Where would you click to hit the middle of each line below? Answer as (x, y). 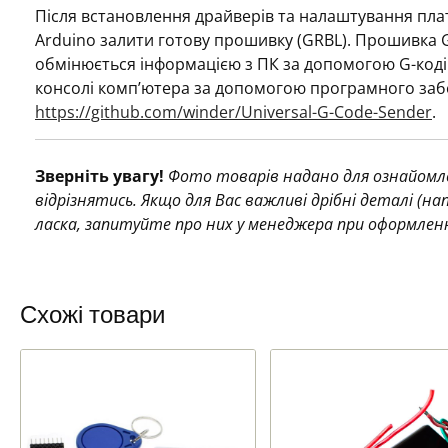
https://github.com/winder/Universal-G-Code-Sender (233, 111)
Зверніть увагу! (99, 175)
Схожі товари (92, 315)
